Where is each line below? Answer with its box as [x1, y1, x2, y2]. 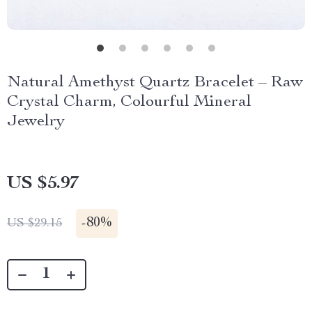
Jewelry [7, 114, 65, 130]
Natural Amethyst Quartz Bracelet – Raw [7, 75, 303, 91]
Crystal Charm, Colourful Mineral [7, 94, 251, 111]
